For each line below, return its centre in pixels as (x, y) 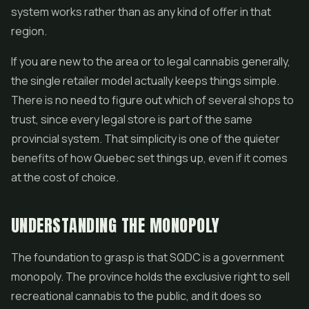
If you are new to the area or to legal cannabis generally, (151, 61)
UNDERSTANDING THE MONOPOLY (116, 226)
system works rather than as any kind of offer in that (141, 12)
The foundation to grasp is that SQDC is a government (148, 257)
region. (29, 31)
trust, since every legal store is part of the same (132, 119)
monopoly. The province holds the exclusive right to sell (150, 277)
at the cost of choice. (65, 177)
